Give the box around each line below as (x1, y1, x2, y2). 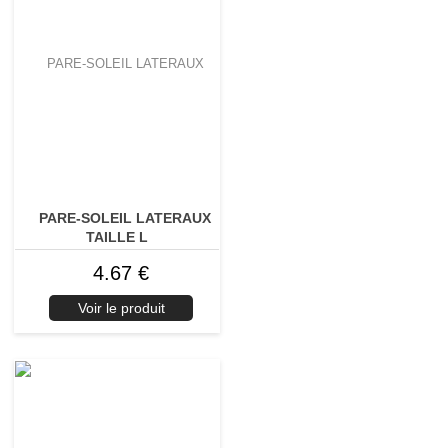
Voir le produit (77, 300, 165, 317)
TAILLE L (86, 228, 148, 245)
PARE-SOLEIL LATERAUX (38, 209, 211, 226)
